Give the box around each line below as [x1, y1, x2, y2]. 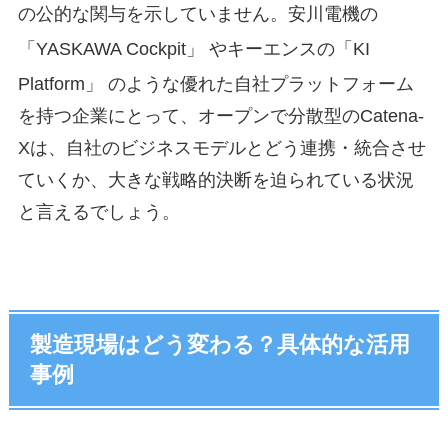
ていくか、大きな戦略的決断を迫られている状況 [17, 169, 414, 190]
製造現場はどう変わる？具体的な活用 [30, 332, 411, 357]
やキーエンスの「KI [208, 38, 370, 59]
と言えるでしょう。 [17, 201, 190, 222]
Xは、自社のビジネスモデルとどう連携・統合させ [17, 137, 426, 158]
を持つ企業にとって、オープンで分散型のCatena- [17, 105, 424, 126]
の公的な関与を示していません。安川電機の [17, 3, 378, 24]
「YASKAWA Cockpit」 [17, 38, 209, 59]
